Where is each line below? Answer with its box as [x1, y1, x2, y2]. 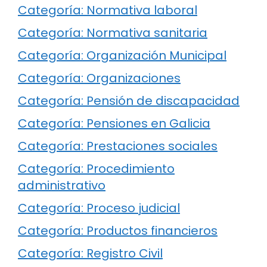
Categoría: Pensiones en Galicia [18, 115, 210, 132]
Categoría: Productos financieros [18, 222, 218, 240]
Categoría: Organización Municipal [18, 47, 226, 64]
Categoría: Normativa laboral [18, 2, 197, 19]
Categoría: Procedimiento [18, 160, 175, 178]
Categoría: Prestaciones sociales [18, 138, 218, 155]
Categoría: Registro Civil [18, 245, 163, 262]
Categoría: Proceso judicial [18, 200, 180, 217]
